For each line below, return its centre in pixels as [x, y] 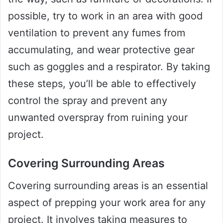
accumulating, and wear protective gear [101, 50]
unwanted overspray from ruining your [98, 118]
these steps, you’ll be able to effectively [102, 84]
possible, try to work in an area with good [105, 16]
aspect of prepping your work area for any [107, 202]
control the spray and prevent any [88, 101]
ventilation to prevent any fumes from [97, 33]
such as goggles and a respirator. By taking [109, 67]
